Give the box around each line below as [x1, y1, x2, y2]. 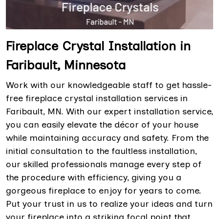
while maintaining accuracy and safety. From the [6, 132, 209, 143]
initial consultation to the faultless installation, [6, 145, 197, 156]
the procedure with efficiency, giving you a [6, 172, 181, 183]
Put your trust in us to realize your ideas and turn [6, 198, 213, 209]
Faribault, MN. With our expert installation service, [6, 106, 213, 117]
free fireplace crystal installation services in [6, 92, 188, 104]
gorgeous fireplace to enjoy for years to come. [6, 185, 201, 196]
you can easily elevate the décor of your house [6, 119, 198, 130]
